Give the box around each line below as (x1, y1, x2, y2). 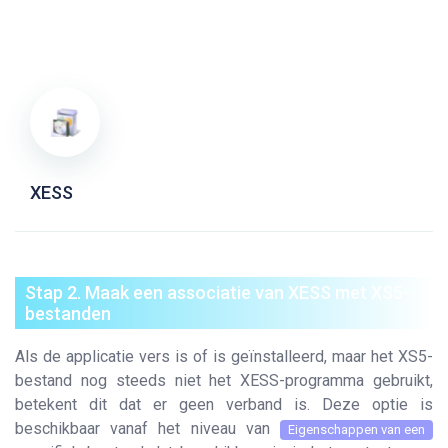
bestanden (25, 303, 111, 324)
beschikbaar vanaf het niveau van (15, 419, 280, 438)
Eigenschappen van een (288, 422, 425, 437)
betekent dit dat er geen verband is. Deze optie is (15, 395, 433, 414)
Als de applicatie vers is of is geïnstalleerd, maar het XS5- (15, 347, 433, 366)
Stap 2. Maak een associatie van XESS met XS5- (25, 282, 410, 303)
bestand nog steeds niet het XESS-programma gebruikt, (15, 371, 433, 390)
